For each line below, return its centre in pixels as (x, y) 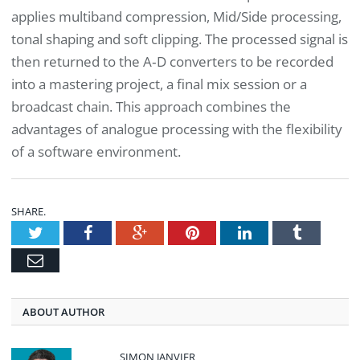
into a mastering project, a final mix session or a (159, 84)
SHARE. (29, 212)
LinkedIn (280, 233)
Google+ (175, 233)
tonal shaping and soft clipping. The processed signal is (180, 39)
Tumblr (324, 233)
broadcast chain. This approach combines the (151, 106)
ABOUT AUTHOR (63, 312)
